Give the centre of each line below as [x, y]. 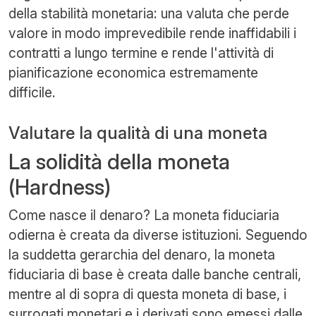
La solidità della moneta [119, 161]
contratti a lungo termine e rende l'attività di [141, 53]
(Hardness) [60, 187]
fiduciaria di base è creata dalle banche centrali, [155, 274]
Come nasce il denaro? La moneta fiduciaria [144, 215]
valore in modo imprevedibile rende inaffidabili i [152, 33]
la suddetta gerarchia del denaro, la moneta [142, 254]
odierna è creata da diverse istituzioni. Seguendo [158, 235]
